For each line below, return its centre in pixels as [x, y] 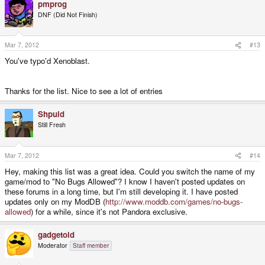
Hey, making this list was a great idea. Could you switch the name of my [130, 171]
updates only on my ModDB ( [55, 201]
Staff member [91, 245]
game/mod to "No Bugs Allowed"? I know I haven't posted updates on [125, 181]
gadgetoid [56, 234]
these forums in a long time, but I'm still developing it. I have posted [121, 191]
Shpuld [51, 114]
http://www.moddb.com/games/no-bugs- [174, 201]
